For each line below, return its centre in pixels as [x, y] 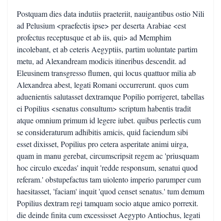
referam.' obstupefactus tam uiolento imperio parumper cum [109, 179]
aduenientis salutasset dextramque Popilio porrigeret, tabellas [110, 96]
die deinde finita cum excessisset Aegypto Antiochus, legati [109, 215]
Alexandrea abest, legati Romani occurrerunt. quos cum [103, 85]
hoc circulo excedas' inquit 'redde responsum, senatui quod [107, 167]
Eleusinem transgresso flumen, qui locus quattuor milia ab [106, 73]
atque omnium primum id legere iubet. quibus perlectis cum [109, 120]
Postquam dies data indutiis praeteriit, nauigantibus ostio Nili [110, 14]
